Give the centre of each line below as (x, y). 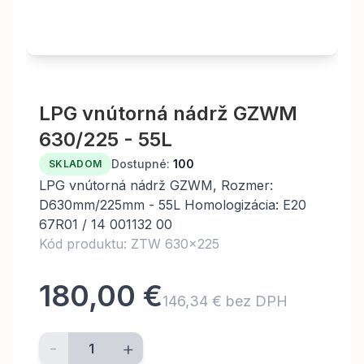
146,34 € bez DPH (225, 301)
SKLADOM (76, 164)
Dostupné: (141, 164)
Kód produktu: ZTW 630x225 (129, 244)
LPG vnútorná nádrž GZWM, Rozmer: (156, 185)
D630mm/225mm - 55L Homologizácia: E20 (173, 205)
